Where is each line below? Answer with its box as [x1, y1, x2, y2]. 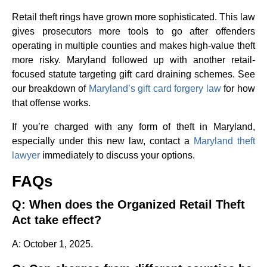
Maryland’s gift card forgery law [88, 83, 221, 94]
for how [221, 83, 256, 94]
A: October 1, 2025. [12, 239, 93, 249]
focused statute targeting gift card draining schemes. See [12, 69, 255, 79]
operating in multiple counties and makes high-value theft [12, 41, 255, 51]
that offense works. [12, 98, 91, 108]
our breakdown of [12, 83, 89, 94]
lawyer [12, 150, 40, 160]
